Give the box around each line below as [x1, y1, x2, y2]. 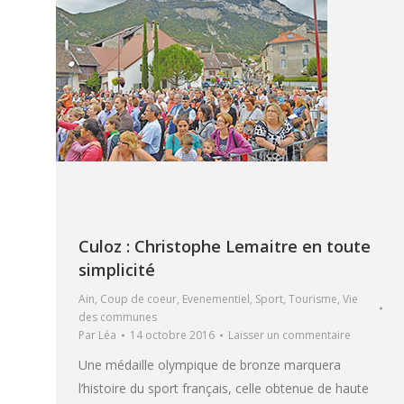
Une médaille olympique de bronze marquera [78, 356, 341, 374]
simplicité [78, 259, 155, 281]
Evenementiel [182, 291, 250, 308]
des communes [78, 309, 157, 326]
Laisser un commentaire [228, 327, 351, 344]
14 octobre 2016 [130, 327, 215, 344]
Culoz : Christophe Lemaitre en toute [78, 235, 371, 258]
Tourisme [289, 291, 337, 308]
